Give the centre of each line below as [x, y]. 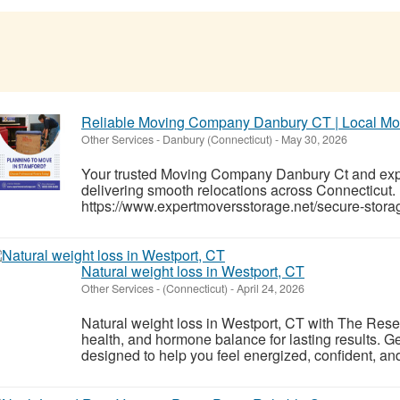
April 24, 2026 [269, 288]
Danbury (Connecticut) [217, 139]
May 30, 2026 [313, 139]
